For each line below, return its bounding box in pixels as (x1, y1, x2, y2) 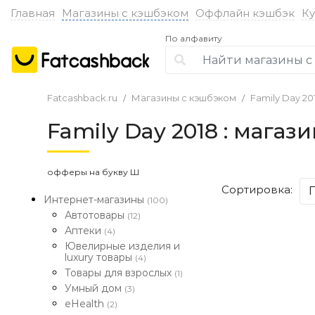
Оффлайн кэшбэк (195, 6, 295, 20)
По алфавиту (165, 33, 222, 44)
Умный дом (65, 282, 124, 295)
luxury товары (65, 251, 135, 264)
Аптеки (65, 224, 104, 237)
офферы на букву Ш (47, 167, 139, 177)
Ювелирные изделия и (65, 240, 180, 252)
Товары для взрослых (65, 266, 174, 279)
